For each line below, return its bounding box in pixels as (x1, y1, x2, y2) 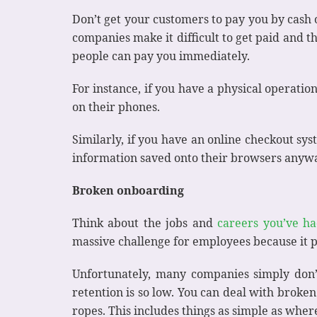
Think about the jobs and (72, 214, 218, 231)
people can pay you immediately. (72, 47, 253, 64)
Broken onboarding (72, 182, 184, 198)
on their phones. (72, 98, 160, 115)
